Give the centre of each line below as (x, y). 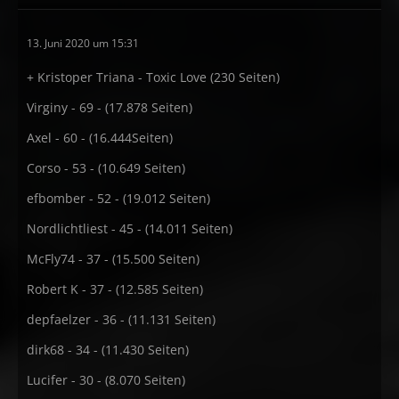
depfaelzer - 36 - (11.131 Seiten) (121, 319)
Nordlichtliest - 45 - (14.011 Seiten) (130, 228)
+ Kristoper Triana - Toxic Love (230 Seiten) (153, 77)
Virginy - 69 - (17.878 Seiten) (110, 107)
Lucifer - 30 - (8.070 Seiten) (106, 380)
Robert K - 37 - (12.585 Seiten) (115, 289)
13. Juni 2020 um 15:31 (83, 43)
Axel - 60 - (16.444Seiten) (100, 138)
